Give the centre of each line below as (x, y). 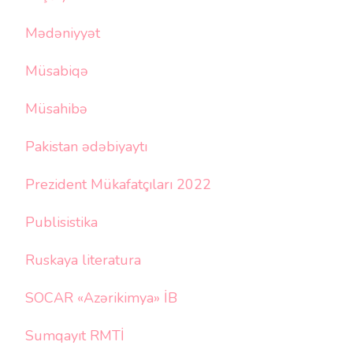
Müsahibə (56, 108)
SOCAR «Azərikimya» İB (101, 297)
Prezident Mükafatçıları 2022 (118, 184)
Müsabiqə (57, 71)
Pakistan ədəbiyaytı (86, 146)
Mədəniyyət (63, 33)
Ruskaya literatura (83, 260)
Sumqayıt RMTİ (75, 335)
